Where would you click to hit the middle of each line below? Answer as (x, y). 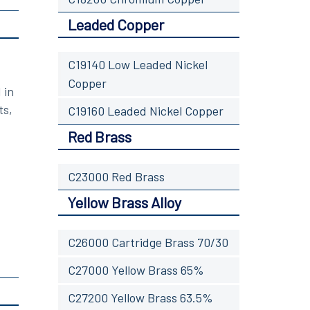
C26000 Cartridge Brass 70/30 (148, 242)
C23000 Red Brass (116, 176)
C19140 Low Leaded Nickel (137, 64)
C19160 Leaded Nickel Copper (145, 110)
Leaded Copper (116, 24)
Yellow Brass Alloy (124, 202)
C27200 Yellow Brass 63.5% (140, 297)
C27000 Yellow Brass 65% (136, 270)
